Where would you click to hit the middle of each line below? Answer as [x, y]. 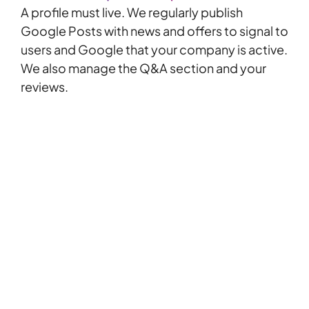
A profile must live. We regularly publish [132, 12]
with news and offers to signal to [195, 31]
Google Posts [61, 31]
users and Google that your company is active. [154, 50]
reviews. [44, 87]
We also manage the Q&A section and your [143, 68]
